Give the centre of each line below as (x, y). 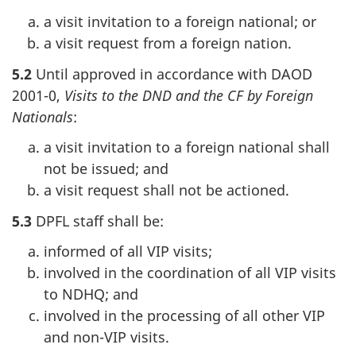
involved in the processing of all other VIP (184, 316)
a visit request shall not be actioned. (166, 190)
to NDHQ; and (91, 294)
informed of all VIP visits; (128, 252)
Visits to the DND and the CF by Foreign (189, 95)
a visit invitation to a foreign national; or (180, 22)
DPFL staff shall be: (98, 221)
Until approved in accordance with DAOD (172, 74)
